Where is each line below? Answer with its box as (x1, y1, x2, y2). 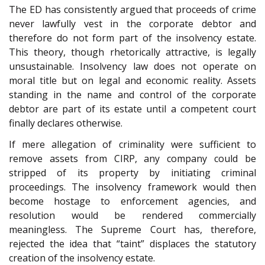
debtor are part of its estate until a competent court (9, 102, 256, 115)
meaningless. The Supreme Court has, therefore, (9, 223, 256, 237)
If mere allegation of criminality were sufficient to (9, 138, 256, 151)
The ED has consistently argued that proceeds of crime (9, 2, 256, 16)
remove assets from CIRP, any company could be (9, 152, 256, 166)
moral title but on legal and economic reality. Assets (9, 73, 256, 87)
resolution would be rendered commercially (9, 209, 256, 222)
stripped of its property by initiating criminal (9, 166, 256, 180)
